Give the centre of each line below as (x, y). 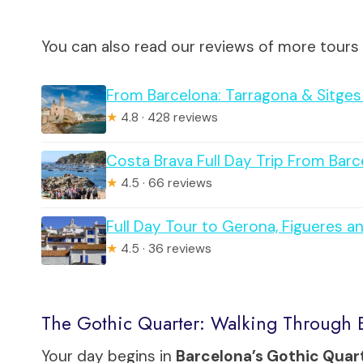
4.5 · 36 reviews (164, 248)
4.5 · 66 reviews (165, 183)
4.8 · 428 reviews (168, 117)
